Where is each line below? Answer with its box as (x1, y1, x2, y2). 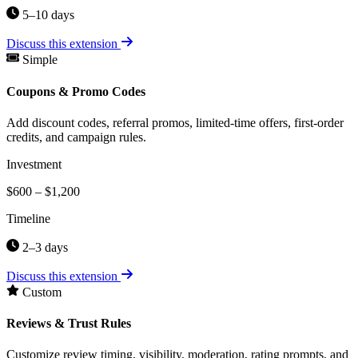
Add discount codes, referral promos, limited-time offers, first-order (6, 115, 344, 129)
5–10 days (19, 8, 74, 22)
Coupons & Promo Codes (6, 84, 145, 98)
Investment (6, 157, 62, 171)
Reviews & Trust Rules (6, 316, 131, 331)
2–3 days (19, 240, 68, 254)
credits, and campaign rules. (6, 129, 146, 144)
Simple (22, 53, 58, 67)
